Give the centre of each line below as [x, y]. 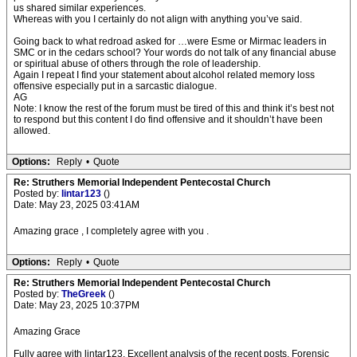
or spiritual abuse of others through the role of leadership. [137, 64]
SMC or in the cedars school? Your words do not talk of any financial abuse [175, 53]
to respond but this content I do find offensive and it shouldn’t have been [168, 120]
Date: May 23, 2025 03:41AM [76, 205]
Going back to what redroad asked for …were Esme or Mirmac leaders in [170, 41]
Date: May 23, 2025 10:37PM [76, 305]
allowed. [32, 131]
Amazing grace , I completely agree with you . [111, 231]
